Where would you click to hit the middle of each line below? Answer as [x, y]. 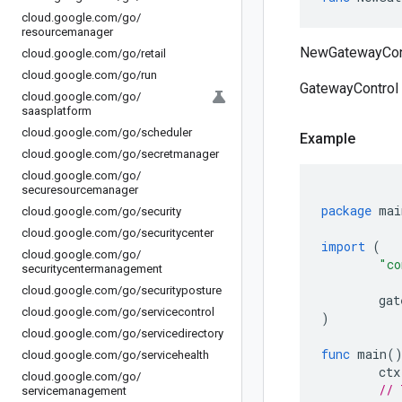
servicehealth [175, 355]
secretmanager [180, 154]
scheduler [166, 132]
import [343, 246]
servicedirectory [182, 333]
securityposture [181, 290]
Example [328, 139]
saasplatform [57, 111]
